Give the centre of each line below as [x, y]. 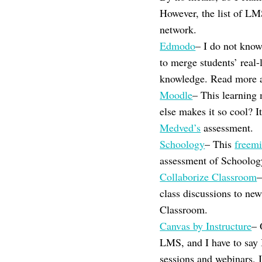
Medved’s [180, 127]
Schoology [182, 144]
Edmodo [178, 46]
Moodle [176, 95]
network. [178, 29]
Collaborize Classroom [208, 177]
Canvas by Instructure [206, 226]
